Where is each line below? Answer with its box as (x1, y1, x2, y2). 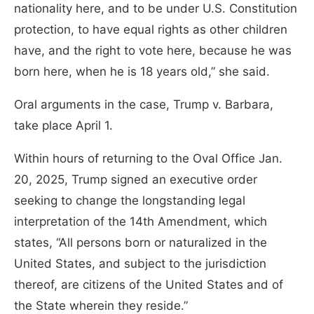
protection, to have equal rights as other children (14, 22, 287, 36)
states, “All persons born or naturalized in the (14, 235, 267, 250)
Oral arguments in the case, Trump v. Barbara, (14, 97, 273, 111)
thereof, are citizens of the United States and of (14, 277, 283, 292)
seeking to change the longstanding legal (14, 193, 245, 207)
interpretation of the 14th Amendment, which (14, 214, 267, 228)
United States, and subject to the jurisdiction (14, 256, 266, 271)
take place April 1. (14, 118, 113, 132)
